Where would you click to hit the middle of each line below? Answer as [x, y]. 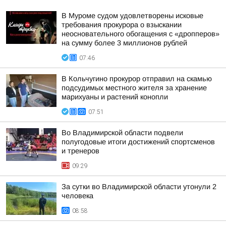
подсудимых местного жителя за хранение [134, 88]
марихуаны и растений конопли [115, 97]
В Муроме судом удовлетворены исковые [132, 16]
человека [77, 196]
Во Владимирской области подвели [122, 133]
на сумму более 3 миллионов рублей [124, 43]
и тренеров [80, 151]
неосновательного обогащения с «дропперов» [140, 34]
